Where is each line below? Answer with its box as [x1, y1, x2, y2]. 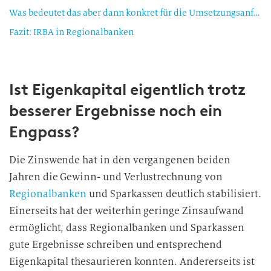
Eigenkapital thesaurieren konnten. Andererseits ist [9, 255, 255, 268]
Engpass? [9, 122, 80, 142]
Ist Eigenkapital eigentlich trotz [9, 80, 246, 99]
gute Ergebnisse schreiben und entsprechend [9, 238, 222, 251]
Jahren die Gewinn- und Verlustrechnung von [9, 171, 223, 183]
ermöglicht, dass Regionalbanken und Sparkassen [9, 221, 244, 234]
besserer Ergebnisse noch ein [9, 101, 222, 120]
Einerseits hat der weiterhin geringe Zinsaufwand [9, 204, 244, 217]
